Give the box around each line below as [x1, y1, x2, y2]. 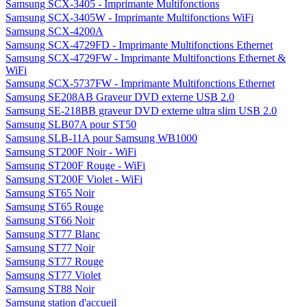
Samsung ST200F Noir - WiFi [5, 146, 136, 158]
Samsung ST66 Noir [5, 214, 95, 226]
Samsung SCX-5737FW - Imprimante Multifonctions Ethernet [5, 77, 275, 89]
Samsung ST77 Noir [5, 242, 95, 254]
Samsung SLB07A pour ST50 [5, 119, 136, 130]
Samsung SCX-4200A [5, 25, 103, 37]
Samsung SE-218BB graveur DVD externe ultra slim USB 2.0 [5, 105, 277, 116]
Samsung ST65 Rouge [5, 201, 103, 212]
